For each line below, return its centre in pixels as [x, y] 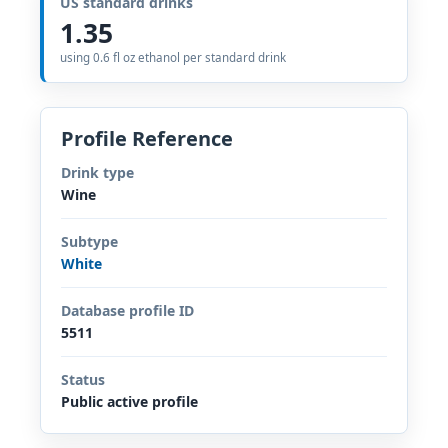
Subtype [89, 241]
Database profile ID [127, 310]
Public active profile [129, 401]
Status [83, 379]
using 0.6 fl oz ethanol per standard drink [173, 57]
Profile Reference [147, 138]
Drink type [97, 172]
